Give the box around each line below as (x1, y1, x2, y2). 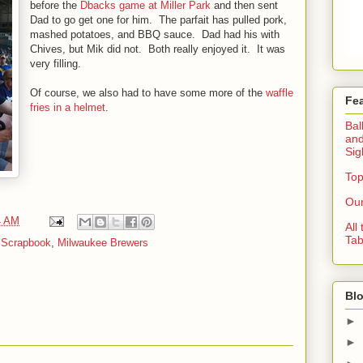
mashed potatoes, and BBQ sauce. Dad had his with (30, 28, 280, 41)
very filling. (30, 58, 81, 70)
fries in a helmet (30, 101, 105, 113)
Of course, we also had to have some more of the (30, 87, 266, 99)
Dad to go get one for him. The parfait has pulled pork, (30, 14, 287, 26)
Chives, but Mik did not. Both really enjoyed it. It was (30, 43, 285, 55)
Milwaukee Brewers (58, 237, 148, 249)
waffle (266, 87, 293, 99)
